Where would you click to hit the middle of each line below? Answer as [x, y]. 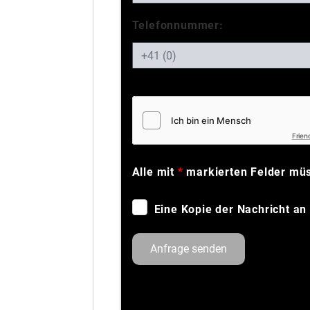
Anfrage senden [188, 249]
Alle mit [155, 172]
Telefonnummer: [177, 26]
